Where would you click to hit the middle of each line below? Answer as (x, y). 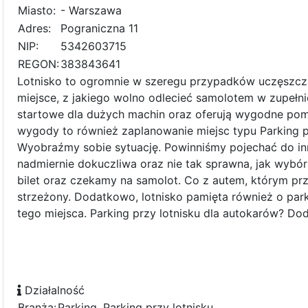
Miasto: (37, 11)
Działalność (53, 290)
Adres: (34, 29)
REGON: (38, 64)
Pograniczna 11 (99, 29)
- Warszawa (91, 11)
